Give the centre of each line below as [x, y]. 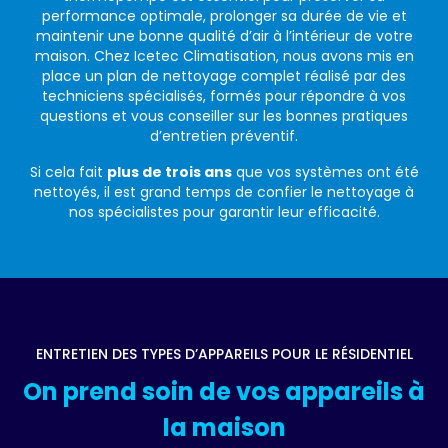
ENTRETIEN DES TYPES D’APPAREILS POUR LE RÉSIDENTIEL [224, 354]
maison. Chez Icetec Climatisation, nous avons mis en [224, 56]
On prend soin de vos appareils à [224, 392]
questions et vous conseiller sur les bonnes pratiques [224, 116]
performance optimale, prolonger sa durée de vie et [224, 16]
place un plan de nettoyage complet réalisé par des [224, 76]
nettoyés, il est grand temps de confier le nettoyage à [224, 192]
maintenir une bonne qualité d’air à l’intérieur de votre [224, 36]
